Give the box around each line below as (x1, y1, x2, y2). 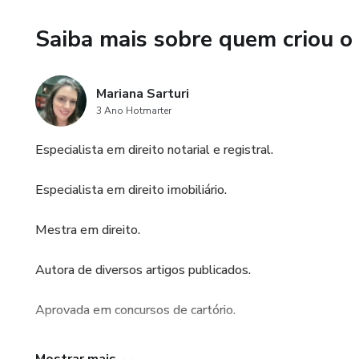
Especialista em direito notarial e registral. (35, 141, 273, 159)
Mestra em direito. (35, 221, 140, 239)
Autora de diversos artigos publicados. (35, 261, 251, 279)
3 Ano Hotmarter (96, 104, 171, 117)
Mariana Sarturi (96, 85, 189, 103)
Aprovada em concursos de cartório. (35, 301, 236, 319)
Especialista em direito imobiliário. (35, 181, 227, 199)
